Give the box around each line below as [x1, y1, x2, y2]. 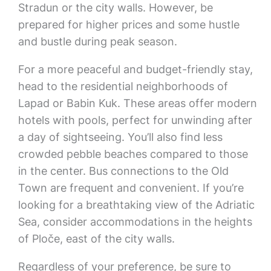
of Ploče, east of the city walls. [18, 232, 175, 245]
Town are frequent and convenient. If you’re [18, 181, 244, 194]
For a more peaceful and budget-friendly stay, [18, 63, 253, 76]
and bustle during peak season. [18, 35, 177, 48]
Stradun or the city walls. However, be [18, 1, 213, 14]
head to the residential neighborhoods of [18, 80, 228, 93]
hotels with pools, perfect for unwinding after [18, 114, 252, 126]
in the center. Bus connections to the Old [18, 165, 229, 177]
